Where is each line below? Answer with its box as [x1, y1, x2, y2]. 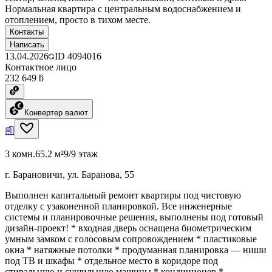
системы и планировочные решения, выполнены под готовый [5, 211, 263, 222]
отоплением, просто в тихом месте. [5, 14, 151, 25]
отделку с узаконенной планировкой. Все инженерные [5, 200, 232, 211]
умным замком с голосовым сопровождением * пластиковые [5, 233, 257, 244]
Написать [10, 39, 44, 49]
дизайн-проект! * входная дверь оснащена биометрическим [5, 222, 251, 233]
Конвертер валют [24, 107, 88, 117]
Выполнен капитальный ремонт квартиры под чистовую [5, 189, 241, 200]
